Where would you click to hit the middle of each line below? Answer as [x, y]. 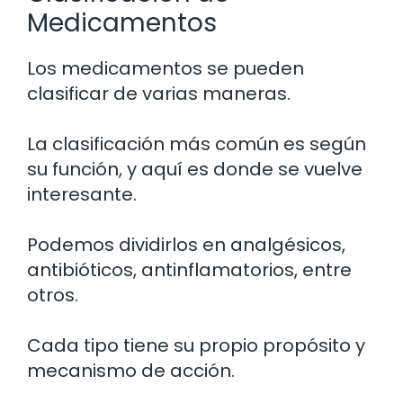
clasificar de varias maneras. [159, 93]
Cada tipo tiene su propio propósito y [196, 345]
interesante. [82, 194]
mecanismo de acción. [131, 370]
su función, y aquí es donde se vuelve [195, 169]
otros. [53, 295]
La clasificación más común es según [197, 143]
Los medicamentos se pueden [166, 68]
